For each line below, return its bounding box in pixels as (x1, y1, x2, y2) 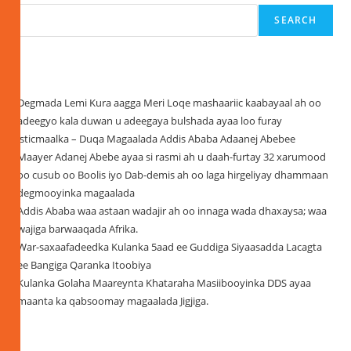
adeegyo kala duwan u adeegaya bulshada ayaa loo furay (17, 114, 283, 128)
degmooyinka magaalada (17, 186, 136, 201)
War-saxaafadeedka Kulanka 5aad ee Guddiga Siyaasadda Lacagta (17, 240, 323, 255)
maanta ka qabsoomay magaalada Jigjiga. (17, 294, 209, 309)
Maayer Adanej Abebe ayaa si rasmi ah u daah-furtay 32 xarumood (17, 150, 327, 165)
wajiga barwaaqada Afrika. (17, 222, 139, 237)
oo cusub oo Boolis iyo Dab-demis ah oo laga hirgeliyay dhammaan (17, 168, 329, 183)
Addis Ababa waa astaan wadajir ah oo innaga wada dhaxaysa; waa (17, 204, 327, 219)
